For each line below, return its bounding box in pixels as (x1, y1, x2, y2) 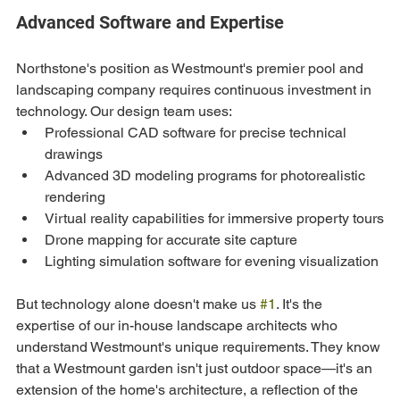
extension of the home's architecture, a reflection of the (16, 381, 362, 398)
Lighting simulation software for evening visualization (45, 253, 379, 270)
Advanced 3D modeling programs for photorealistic (45, 167, 369, 184)
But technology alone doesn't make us (16, 296, 260, 312)
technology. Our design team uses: (16, 103, 232, 120)
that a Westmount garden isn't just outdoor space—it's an (16, 360, 376, 377)
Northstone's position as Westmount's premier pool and (16, 60, 367, 77)
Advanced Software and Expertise (16, 12, 284, 33)
